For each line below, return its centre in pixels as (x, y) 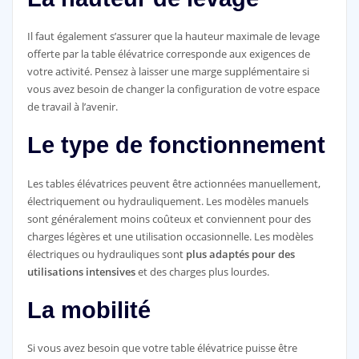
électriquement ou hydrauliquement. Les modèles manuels (167, 201)
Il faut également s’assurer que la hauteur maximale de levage (173, 36)
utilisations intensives (81, 271)
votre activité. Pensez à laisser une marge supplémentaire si (168, 71)
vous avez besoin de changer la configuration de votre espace (173, 89)
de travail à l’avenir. (72, 107)
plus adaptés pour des (240, 254)
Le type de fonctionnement (176, 145)
